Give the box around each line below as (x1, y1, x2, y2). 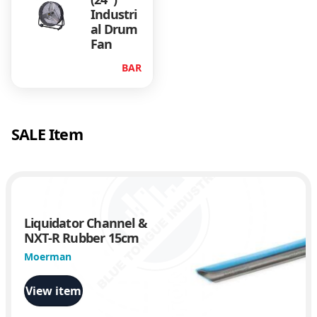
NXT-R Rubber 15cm (24, 229, 139, 247)
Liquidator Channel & (24, 214, 147, 232)
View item (25, 283, 81, 299)
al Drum (91, 20, 138, 38)
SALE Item (11, 124, 83, 145)
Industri (91, 5, 137, 23)
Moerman (24, 250, 71, 264)
